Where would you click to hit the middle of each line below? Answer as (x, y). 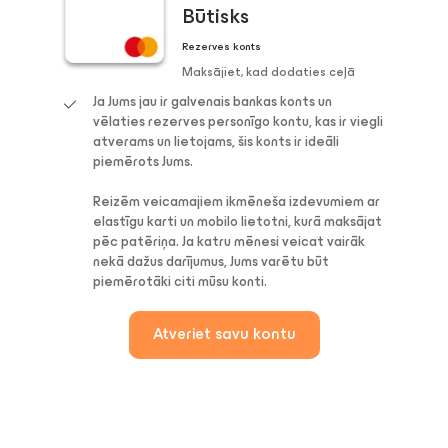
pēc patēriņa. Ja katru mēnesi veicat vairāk (229, 242)
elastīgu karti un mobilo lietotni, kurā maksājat (237, 222)
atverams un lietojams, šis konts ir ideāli (216, 142)
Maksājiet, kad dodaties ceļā (268, 72)
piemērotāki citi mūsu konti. (180, 282)
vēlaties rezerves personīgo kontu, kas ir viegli (238, 122)
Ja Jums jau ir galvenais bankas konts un (212, 102)
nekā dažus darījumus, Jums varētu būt (211, 262)
